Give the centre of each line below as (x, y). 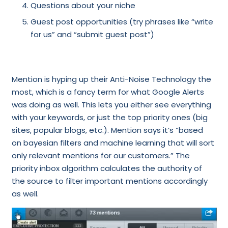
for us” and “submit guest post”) (92, 35)
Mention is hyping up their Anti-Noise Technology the (111, 79)
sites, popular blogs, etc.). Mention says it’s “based (107, 130)
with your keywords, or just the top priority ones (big (109, 117)
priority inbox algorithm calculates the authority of (107, 168)
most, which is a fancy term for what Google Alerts (108, 92)
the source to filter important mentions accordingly (109, 181)
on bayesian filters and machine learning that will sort (113, 142)
